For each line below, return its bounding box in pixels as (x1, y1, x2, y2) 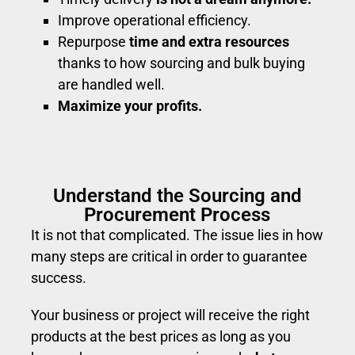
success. (30, 269, 86, 286)
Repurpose (58, 32, 130, 50)
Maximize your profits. (58, 97, 203, 114)
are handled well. (58, 75, 166, 93)
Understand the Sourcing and (52, 184, 302, 207)
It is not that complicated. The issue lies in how (30, 226, 323, 243)
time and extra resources (129, 32, 290, 50)
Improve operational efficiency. (58, 11, 252, 29)
